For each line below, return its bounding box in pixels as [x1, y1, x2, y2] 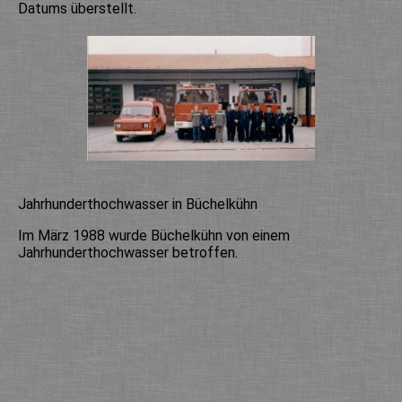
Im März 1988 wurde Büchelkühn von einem [18, 226, 290, 244]
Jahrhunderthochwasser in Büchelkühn [18, 195, 258, 213]
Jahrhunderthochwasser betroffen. [18, 243, 238, 261]
